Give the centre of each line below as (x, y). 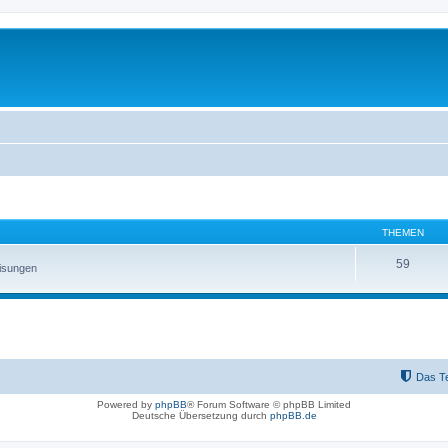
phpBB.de (293, 415)
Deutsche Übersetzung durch (200, 415)
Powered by (126, 404)
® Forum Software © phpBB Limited (269, 404)
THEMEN (403, 232)
